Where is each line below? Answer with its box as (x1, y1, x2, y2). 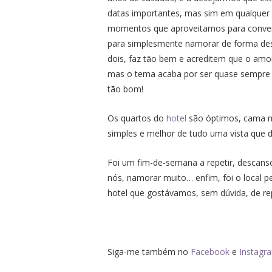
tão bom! (107, 83, 146, 95)
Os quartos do (107, 112, 166, 124)
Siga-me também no (107, 245, 191, 257)
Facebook (191, 245, 229, 257)
